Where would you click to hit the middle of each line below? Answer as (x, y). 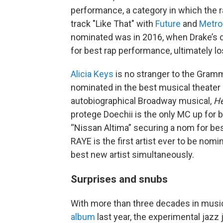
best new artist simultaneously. (132, 155)
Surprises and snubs (119, 179)
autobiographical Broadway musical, (142, 101)
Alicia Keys (92, 74)
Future (168, 24)
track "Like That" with (113, 24)
